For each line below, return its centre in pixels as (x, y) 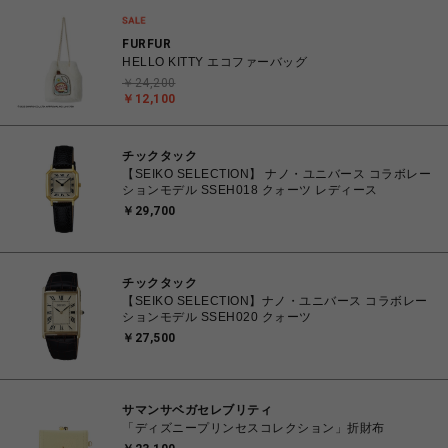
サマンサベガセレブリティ (197, 410)
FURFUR (146, 44)
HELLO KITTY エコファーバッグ (214, 62)
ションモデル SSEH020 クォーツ (217, 317)
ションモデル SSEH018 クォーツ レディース (250, 190)
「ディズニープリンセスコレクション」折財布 (253, 428)
